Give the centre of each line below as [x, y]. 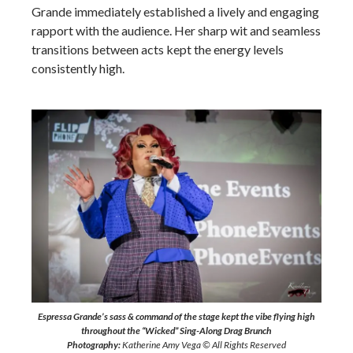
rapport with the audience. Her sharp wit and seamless [176, 30]
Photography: [94, 345]
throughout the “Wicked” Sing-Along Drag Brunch [176, 331]
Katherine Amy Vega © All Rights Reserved [203, 345]
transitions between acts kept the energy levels [158, 49]
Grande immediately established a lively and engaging [175, 11]
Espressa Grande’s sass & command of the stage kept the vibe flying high [176, 316]
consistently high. [78, 68]
